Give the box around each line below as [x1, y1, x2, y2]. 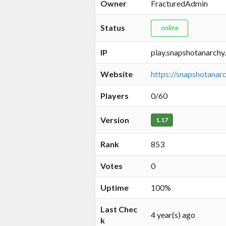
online [160, 24, 179, 32]
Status [100, 23, 125, 33]
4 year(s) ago [151, 210, 195, 220]
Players [100, 91, 129, 101]
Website [100, 69, 133, 79]
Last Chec [100, 204, 137, 214]
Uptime [100, 183, 129, 193]
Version [100, 115, 129, 125]
